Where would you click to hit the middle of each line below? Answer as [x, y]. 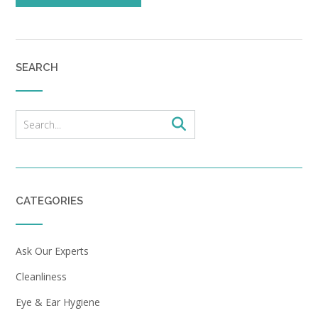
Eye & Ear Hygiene [58, 302]
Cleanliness [41, 276]
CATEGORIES [49, 201]
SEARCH [37, 67]
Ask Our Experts [52, 251]
